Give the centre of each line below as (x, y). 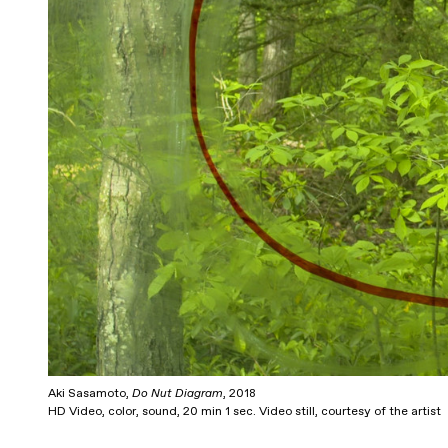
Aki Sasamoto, (90, 393)
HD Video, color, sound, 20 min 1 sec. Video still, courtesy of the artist (244, 411)
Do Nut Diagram (177, 393)
